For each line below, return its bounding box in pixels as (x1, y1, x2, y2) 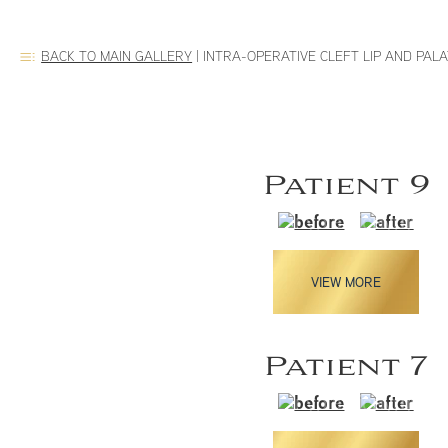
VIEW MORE (311, 272, 382, 291)
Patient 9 (262, 168, 430, 203)
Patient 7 (264, 349, 429, 384)
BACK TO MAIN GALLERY (41, 46, 193, 64)
